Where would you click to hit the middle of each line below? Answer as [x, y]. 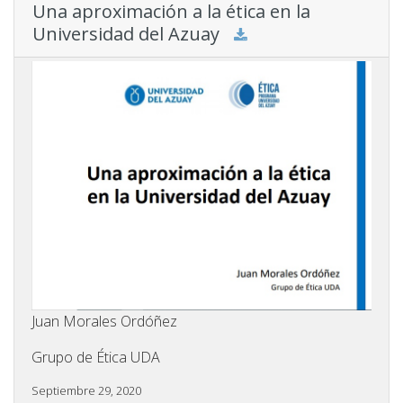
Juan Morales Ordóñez [104, 321]
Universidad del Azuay [126, 34]
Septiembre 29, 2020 [86, 390]
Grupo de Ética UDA [96, 357]
